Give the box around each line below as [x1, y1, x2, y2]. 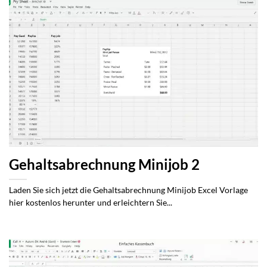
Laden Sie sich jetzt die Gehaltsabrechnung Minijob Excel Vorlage [9, 185, 248, 195]
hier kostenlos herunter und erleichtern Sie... [9, 197, 172, 207]
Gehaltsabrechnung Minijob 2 [9, 156, 200, 173]
